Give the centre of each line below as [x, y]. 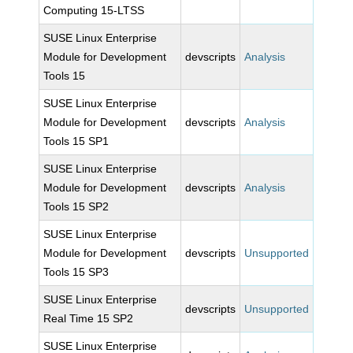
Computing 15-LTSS [94, 10]
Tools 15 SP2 [76, 206]
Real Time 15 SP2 [89, 318]
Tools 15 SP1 [76, 141]
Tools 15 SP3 [76, 272]
